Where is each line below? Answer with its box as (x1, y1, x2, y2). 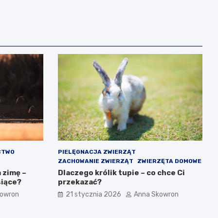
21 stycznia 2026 (65, 190, 121, 199)
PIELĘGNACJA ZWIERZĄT (57, 148, 136, 156)
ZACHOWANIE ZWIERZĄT (57, 158, 133, 165)
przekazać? (57, 178, 102, 187)
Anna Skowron (133, 190, 179, 199)
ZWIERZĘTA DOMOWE (137, 158, 201, 165)
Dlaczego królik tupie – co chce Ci (57, 168, 185, 178)
